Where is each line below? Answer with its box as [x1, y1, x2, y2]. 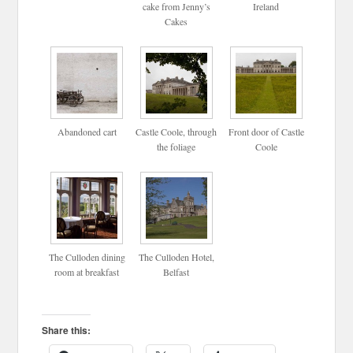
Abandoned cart [57, 125, 117, 139]
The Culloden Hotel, [138, 250, 214, 263]
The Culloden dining [48, 250, 125, 263]
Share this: [42, 322, 91, 337]
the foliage [157, 140, 196, 154]
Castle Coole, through [136, 125, 217, 139]
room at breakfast [54, 265, 120, 278]
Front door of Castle [228, 125, 304, 139]
